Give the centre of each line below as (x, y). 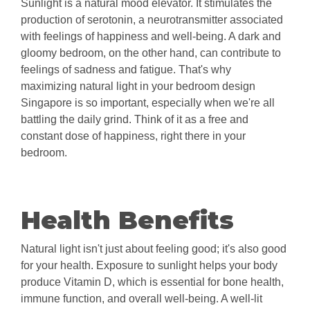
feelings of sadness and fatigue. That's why (126, 70)
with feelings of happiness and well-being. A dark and (151, 37)
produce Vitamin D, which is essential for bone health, (152, 282)
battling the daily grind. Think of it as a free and (135, 120)
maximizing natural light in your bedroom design (138, 86)
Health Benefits (127, 220)
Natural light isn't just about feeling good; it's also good (154, 249)
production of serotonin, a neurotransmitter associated (152, 20)
